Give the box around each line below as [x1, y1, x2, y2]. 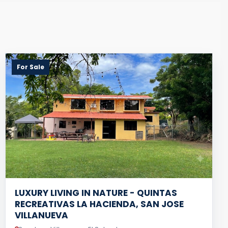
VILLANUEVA [15, 209, 68, 221]
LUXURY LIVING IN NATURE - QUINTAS [15, 187, 177, 199]
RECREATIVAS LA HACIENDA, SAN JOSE [15, 198, 184, 210]
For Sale [17, 63, 44, 71]
